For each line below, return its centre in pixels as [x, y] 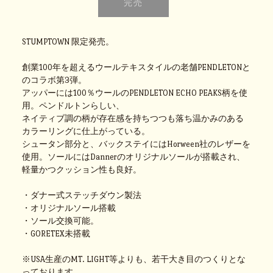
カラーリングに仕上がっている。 [86, 131]
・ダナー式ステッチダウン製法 [82, 195]
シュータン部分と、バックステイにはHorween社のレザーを [136, 144]
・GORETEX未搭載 [56, 233]
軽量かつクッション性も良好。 [82, 169]
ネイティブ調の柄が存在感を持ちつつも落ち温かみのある [133, 118]
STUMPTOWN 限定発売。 [68, 41]
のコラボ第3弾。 [55, 80]
